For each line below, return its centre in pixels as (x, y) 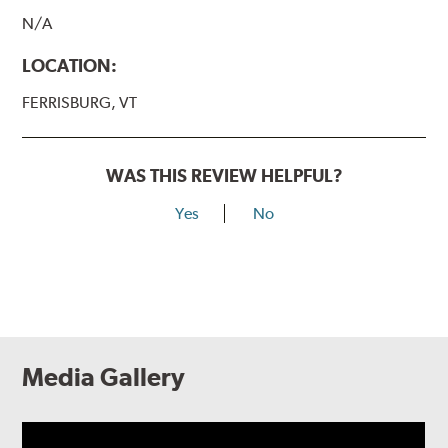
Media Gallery (104, 376)
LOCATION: (70, 65)
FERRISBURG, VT (80, 102)
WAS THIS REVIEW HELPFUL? (224, 175)
